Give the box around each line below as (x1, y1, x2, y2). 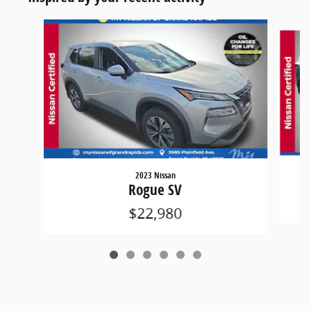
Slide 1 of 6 (10, 19, 62, 33)
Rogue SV (128, 180, 183, 200)
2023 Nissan (135, 169, 176, 182)
